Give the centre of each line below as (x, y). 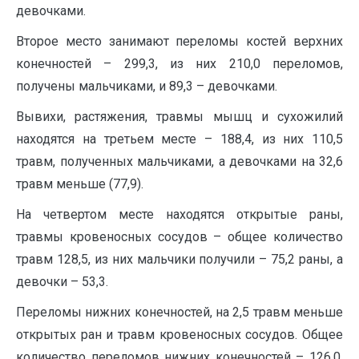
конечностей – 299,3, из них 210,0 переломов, (179, 63)
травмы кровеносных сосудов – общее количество (179, 236)
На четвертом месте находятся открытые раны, (179, 214)
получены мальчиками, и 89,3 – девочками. (147, 86)
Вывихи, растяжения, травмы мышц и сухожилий (179, 116)
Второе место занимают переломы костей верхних (179, 41)
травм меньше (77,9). (80, 184)
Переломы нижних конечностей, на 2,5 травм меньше (179, 312)
